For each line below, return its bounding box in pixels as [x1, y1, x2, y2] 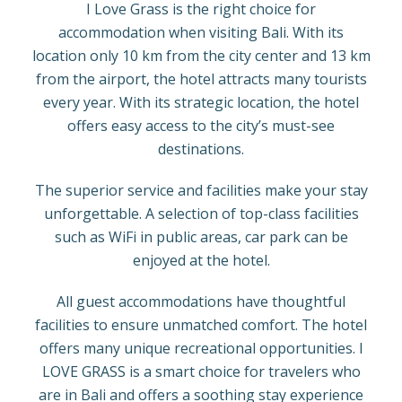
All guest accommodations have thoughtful [57, 292, 345, 311]
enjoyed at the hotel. [132, 250, 270, 270]
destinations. [158, 139, 244, 159]
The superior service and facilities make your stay [34, 180, 368, 200]
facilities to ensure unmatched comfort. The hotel [35, 315, 367, 335]
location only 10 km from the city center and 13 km [31, 46, 371, 66]
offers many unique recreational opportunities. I [39, 338, 363, 358]
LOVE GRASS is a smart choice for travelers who [41, 362, 361, 381]
